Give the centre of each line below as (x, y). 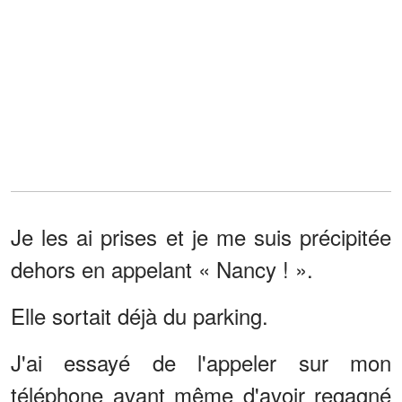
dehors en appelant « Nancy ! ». (162, 268)
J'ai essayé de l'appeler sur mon (201, 362)
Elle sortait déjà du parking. (140, 315)
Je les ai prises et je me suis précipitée (201, 236)
